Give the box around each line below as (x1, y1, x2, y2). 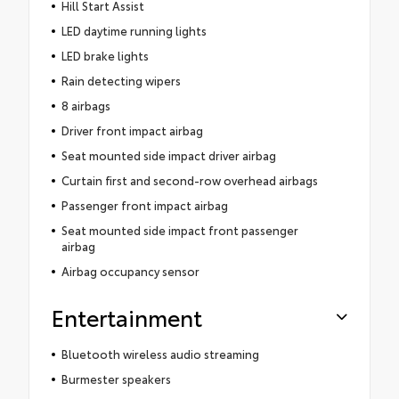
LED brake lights (61, 47, 149, 64)
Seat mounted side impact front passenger (61, 222, 298, 239)
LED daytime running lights (61, 22, 207, 39)
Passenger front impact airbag (61, 197, 228, 214)
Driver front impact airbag (61, 122, 203, 139)
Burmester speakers (61, 370, 171, 387)
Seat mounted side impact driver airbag (61, 147, 276, 164)
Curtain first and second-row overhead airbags (61, 172, 318, 189)
